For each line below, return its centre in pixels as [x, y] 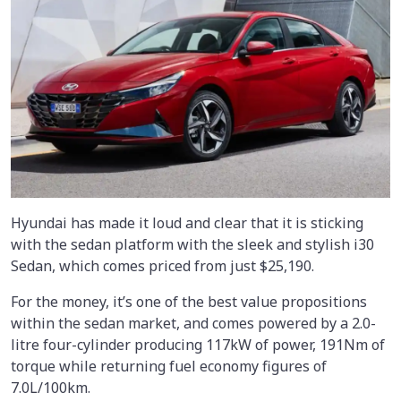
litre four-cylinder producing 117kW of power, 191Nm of [198, 345]
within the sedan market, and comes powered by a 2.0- [193, 323]
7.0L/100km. [51, 388]
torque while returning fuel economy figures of [169, 366]
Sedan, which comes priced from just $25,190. [162, 266]
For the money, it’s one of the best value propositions [189, 302]
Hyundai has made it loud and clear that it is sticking [187, 223]
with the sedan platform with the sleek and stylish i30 [192, 244]
